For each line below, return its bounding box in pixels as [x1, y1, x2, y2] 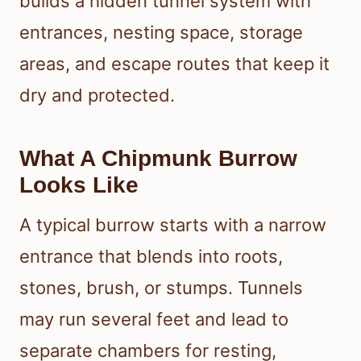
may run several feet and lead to [19, 308, 288, 330]
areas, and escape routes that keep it [19, 52, 330, 74]
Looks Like [19, 172, 139, 197]
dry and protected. [19, 84, 175, 106]
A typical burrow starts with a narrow [19, 214, 326, 235]
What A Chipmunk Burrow [19, 145, 297, 171]
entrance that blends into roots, [19, 245, 283, 267]
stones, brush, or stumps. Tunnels [19, 276, 303, 298]
